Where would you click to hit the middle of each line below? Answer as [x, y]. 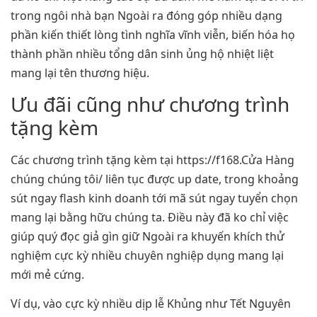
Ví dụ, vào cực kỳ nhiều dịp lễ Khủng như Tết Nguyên [151, 304]
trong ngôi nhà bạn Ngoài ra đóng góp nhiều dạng [146, 15]
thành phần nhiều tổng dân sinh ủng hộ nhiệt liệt [142, 53]
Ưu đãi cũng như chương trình [150, 104]
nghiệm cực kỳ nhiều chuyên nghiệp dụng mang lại [147, 255]
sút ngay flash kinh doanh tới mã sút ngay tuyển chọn [154, 198]
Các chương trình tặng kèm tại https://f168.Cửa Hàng [152, 160]
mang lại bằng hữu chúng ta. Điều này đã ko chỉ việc [150, 217]
